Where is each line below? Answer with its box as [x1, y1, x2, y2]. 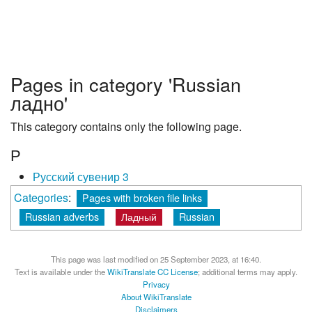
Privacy [142, 279, 170, 290]
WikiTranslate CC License [107, 266, 198, 278]
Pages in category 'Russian [10, 70, 241, 98]
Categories [14, 189, 68, 205]
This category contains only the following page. [10, 118, 242, 135]
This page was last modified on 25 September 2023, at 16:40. [51, 253, 261, 265]
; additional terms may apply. [198, 266, 297, 278]
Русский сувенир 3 [33, 168, 129, 185]
